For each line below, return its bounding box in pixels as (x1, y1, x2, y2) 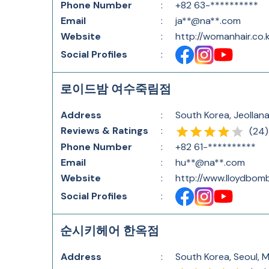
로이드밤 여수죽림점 (60, 81, 171, 97)
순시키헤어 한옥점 (60, 223, 159, 238)
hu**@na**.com (175, 156, 245, 169)
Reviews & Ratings (61, 124, 148, 137)
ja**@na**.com (175, 14, 241, 27)
